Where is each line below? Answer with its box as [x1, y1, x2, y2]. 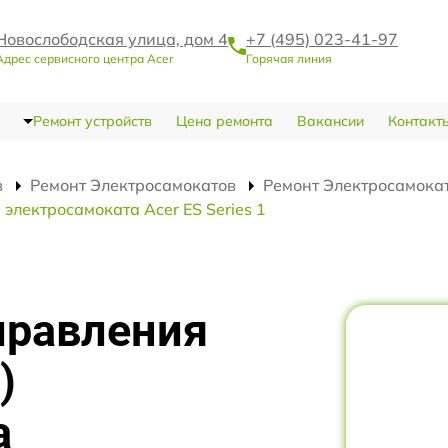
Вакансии [296, 112, 364, 130]
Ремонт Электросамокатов [30, 175, 236, 195]
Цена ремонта [175, 112, 273, 130]
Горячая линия [246, 50, 332, 66]
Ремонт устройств [32, 112, 152, 130]
